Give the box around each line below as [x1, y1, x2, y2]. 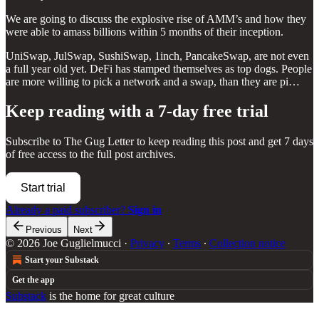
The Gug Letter [64, 135, 134, 148]
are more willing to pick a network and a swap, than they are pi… [6, 75, 300, 88]
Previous [26, 224, 62, 236]
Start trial [21, 182, 66, 194]
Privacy [130, 237, 164, 250]
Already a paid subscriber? [6, 204, 128, 216]
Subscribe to [6, 135, 64, 148]
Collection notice [209, 237, 286, 250]
